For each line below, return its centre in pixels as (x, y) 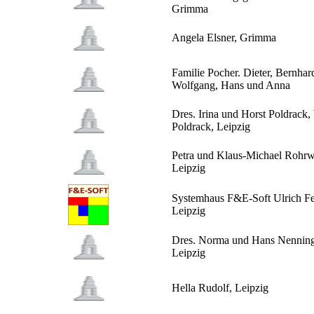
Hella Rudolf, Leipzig (220, 288)
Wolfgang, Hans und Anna (231, 86)
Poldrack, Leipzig (211, 127)
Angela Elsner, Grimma (224, 38)
